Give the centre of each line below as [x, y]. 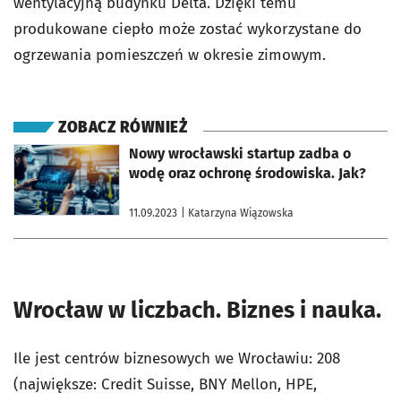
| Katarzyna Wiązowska [237, 213]
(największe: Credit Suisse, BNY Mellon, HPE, [165, 384]
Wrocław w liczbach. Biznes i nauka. [197, 310]
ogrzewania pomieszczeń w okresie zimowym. [170, 55]
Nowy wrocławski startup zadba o [240, 154]
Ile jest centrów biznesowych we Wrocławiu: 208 [177, 358]
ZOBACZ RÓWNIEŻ [123, 128]
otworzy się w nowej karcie [78, 150]
